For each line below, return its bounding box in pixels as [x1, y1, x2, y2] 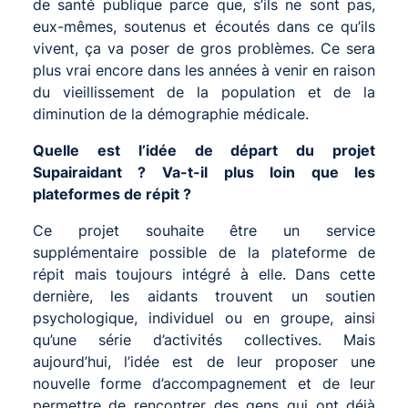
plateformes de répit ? [32, 184, 191, 203]
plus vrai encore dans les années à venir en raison [32, 60, 376, 79]
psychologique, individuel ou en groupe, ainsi [32, 308, 376, 327]
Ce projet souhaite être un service [32, 220, 376, 240]
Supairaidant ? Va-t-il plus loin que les [32, 162, 376, 181]
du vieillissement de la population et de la [32, 82, 376, 101]
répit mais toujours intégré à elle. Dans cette [32, 264, 376, 283]
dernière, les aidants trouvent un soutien [32, 286, 376, 305]
